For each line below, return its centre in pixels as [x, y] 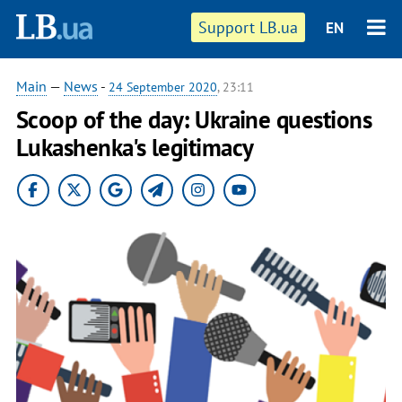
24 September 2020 [162, 87]
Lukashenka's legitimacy [135, 147]
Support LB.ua [249, 27]
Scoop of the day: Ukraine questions [194, 119]
